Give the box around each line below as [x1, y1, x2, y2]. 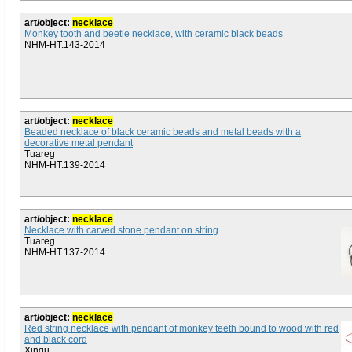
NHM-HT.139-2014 [24, 159, 105, 170]
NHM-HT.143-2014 [24, 39, 105, 50]
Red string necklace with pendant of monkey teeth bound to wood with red [24, 323, 339, 334]
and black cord [24, 334, 87, 345]
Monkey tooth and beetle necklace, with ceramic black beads [24, 28, 283, 39]
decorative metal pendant [24, 137, 133, 148]
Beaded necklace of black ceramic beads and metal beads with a [24, 126, 301, 137]
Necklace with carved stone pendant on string [24, 225, 218, 236]
